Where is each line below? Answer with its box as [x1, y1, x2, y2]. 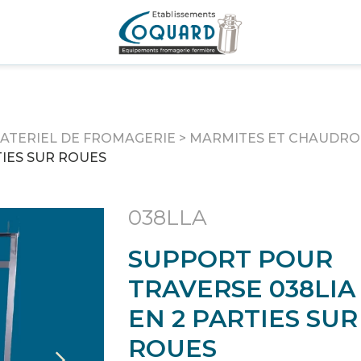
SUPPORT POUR [128, 244, 333, 274]
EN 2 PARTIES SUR [128, 304, 358, 334]
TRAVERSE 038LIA [128, 274, 355, 304]
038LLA [128, 205, 207, 230]
